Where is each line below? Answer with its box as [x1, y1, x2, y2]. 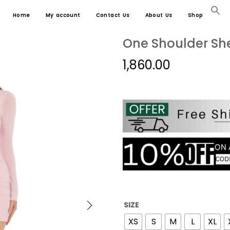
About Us [145, 11, 172, 19]
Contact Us [95, 11, 130, 19]
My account [45, 11, 81, 19]
